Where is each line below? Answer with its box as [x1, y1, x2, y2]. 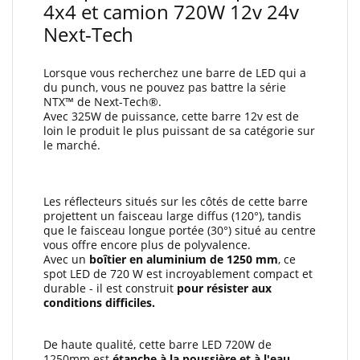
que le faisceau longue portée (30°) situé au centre [43, 223, 316, 238]
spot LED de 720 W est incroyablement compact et [43, 266, 313, 281]
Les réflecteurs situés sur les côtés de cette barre [43, 194, 308, 209]
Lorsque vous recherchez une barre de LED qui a [43, 65, 306, 80]
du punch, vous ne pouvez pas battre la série [43, 80, 286, 95]
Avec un [43, 252, 89, 267]
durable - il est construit [43, 280, 174, 296]
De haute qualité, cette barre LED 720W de [43, 337, 272, 352]
